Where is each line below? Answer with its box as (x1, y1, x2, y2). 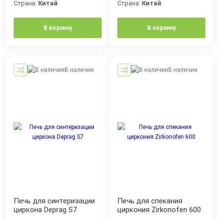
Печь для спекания (117, 196, 182, 205)
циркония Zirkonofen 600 (117, 205, 201, 214)
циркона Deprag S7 (14, 205, 77, 214)
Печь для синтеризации (14, 196, 95, 205)
